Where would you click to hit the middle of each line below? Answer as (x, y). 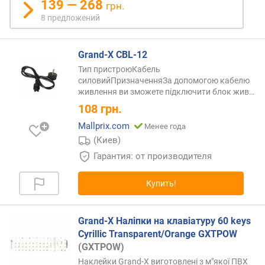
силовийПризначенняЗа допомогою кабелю (164, 80)
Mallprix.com (104, 126)
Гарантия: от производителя (153, 156)
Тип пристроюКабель (119, 69)
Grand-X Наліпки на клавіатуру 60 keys (164, 221)
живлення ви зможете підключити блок (155, 92)
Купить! (161, 183)
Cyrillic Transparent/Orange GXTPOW (158, 234)
